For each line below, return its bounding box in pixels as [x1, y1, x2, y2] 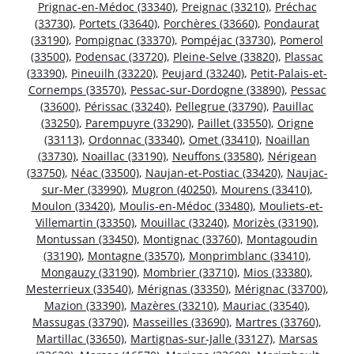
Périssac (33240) [85, 98, 169, 114]
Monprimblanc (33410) [188, 247, 308, 263]
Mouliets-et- [258, 198, 323, 213]
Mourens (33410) [220, 181, 310, 197]
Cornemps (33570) [28, 81, 124, 97]
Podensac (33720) [75, 48, 167, 64]
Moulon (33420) [31, 198, 113, 213]
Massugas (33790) [32, 314, 126, 330]
